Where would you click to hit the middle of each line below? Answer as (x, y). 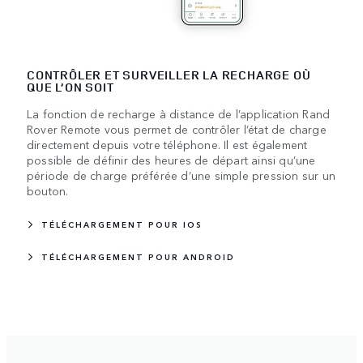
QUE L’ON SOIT (70, 87)
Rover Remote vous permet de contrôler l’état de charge (177, 128)
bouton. (48, 190)
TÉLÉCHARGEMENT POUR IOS (122, 224)
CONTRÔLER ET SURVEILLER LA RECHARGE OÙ (169, 75)
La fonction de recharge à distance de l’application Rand (179, 113)
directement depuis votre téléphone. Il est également (167, 144)
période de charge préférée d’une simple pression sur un (181, 175)
